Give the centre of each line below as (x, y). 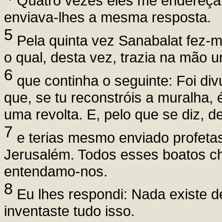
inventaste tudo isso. (69, 211)
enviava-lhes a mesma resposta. (108, 17)
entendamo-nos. (56, 171)
